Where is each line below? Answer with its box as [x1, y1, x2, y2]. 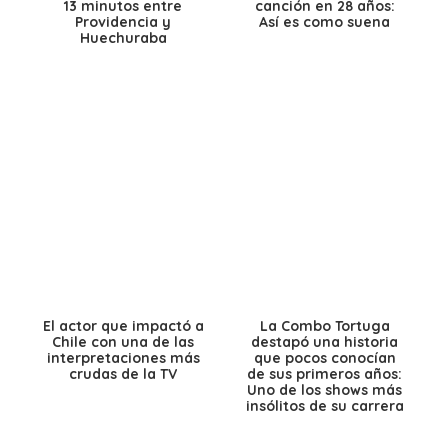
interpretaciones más [46, 348, 200, 367]
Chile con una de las [52, 332, 195, 351]
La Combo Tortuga [259, 316, 390, 335]
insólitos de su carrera [245, 396, 404, 415]
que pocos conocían [253, 348, 396, 367]
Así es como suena [259, 12, 391, 31]
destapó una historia [251, 332, 399, 351]
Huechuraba [79, 28, 167, 47]
